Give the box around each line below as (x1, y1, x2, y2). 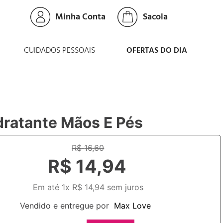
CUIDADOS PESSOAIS (24, 44, 96, 57)
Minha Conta (55, 9, 106, 24)
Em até (32, 182, 62, 192)
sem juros (104, 182, 143, 192)
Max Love (114, 201, 151, 211)
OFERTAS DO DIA (126, 44, 188, 57)
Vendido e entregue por (20, 201, 110, 211)
